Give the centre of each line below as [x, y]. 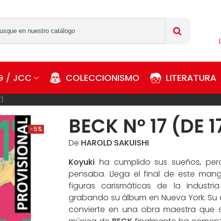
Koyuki [82, 162]
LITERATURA [191, 78]
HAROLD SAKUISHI [115, 143]
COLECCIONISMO [103, 78]
